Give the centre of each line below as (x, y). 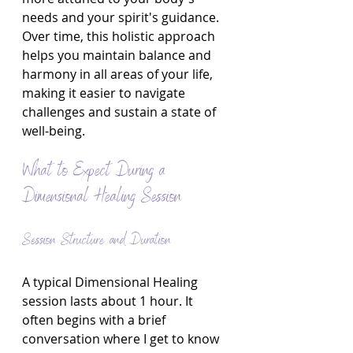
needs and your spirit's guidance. (122, 17)
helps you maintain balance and (118, 55)
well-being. (54, 131)
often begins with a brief (95, 320)
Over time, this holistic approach (120, 36)
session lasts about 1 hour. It (109, 301)
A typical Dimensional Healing (111, 282)
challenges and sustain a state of (121, 112)
